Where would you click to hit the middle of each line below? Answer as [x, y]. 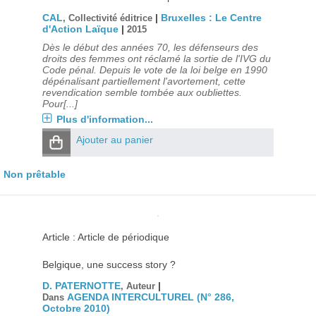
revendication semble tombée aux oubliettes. [142, 92]
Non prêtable [35, 174]
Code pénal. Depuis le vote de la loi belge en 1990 [154, 70]
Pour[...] [60, 104]
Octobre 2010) [76, 308]
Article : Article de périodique [105, 237]
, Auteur [139, 286]
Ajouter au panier [114, 140]
